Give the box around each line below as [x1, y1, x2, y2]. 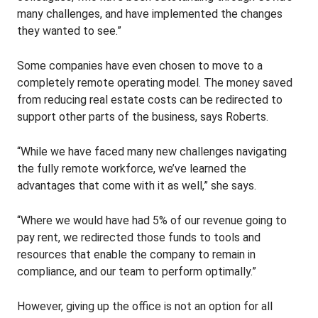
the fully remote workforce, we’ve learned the [17, 162, 246, 175]
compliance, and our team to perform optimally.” [17, 265, 256, 278]
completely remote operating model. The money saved [17, 76, 292, 89]
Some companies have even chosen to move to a [17, 59, 263, 72]
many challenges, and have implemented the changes [17, 7, 283, 21]
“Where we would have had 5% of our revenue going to [17, 214, 287, 227]
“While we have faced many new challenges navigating [17, 145, 287, 158]
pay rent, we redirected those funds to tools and [17, 231, 261, 244]
